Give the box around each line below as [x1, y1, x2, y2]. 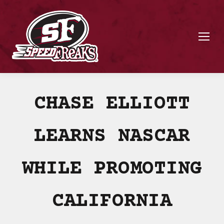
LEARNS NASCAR [34, 125, 190, 148]
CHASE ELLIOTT [34, 93, 190, 115]
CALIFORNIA [52, 190, 172, 213]
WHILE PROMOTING [22, 158, 202, 180]
